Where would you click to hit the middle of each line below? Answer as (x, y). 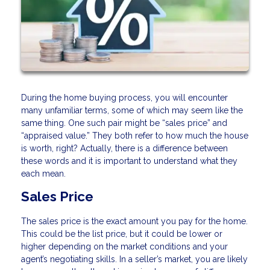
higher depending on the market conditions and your (124, 247)
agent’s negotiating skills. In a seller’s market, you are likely (134, 259)
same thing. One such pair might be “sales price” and (124, 123)
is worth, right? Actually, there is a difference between (124, 149)
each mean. (43, 174)
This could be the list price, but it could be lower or (122, 234)
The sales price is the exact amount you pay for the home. (134, 221)
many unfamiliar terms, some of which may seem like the (132, 111)
